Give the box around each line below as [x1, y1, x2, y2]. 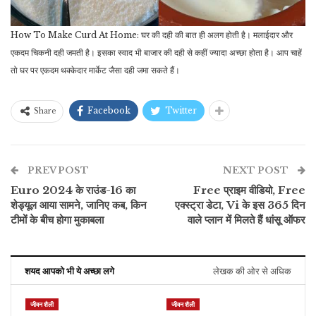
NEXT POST [223, 164, 291, 176]
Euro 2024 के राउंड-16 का [11, 183, 135, 197]
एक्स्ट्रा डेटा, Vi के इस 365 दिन [175, 198, 305, 212]
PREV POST [25, 164, 89, 176]
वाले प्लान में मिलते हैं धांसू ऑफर [188, 213, 305, 226]
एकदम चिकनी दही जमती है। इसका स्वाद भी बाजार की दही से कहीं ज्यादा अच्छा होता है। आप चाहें [11, 47, 302, 58]
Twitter [165, 105, 197, 116]
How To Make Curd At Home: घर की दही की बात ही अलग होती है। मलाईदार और [11, 30, 293, 40]
